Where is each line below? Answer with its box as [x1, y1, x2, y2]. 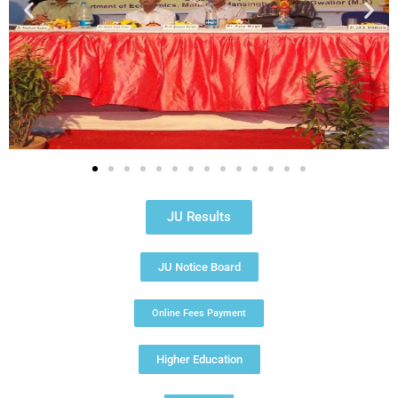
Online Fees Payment [152, 307, 246, 319]
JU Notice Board [157, 260, 241, 274]
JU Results [167, 209, 231, 225]
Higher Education [155, 353, 243, 366]
